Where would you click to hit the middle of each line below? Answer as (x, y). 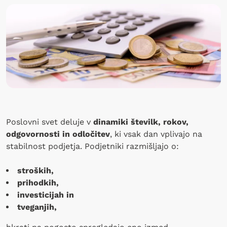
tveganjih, (37, 207)
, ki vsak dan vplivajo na (156, 134)
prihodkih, (38, 182)
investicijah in (46, 195)
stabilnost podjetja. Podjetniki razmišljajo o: (92, 146)
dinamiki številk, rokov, (140, 122)
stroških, (35, 170)
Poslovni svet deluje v (48, 122)
